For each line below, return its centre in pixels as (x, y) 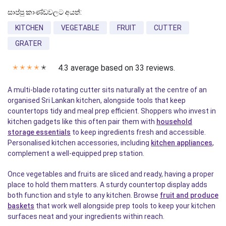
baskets (21, 206)
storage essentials (39, 132)
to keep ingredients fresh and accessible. (138, 132)
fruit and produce (189, 195)
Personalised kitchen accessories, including (79, 143)
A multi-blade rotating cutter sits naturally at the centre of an (107, 90)
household (174, 122)
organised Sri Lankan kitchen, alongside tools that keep (97, 101)
